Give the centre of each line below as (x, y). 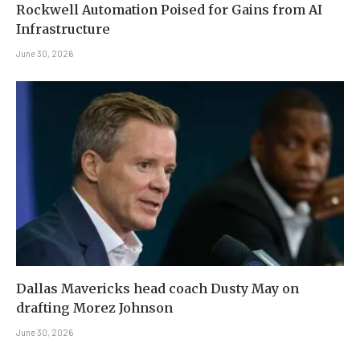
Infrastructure (63, 29)
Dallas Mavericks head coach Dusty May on (157, 288)
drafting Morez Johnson (94, 307)
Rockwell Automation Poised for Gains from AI (169, 10)
